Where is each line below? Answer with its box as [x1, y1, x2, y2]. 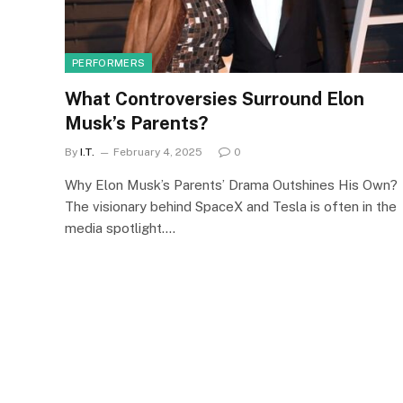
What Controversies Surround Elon [65, 87, 364, 110]
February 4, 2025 [113, 145, 202, 158]
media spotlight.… [65, 219, 175, 236]
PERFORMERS [72, 57, 146, 68]
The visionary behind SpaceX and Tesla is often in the [65, 198, 397, 214]
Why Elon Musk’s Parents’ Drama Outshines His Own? [65, 176, 398, 193]
